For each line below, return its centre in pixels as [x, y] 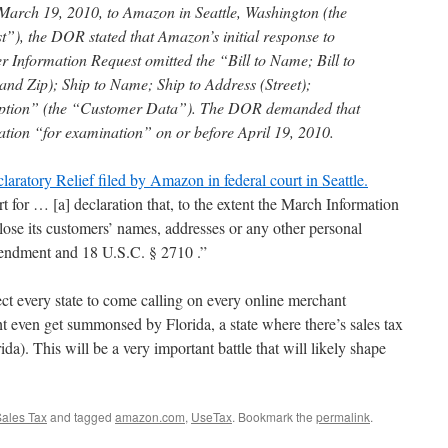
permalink [343, 416]
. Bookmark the [274, 416]
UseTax [211, 416]
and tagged [81, 416]
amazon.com [150, 416]
